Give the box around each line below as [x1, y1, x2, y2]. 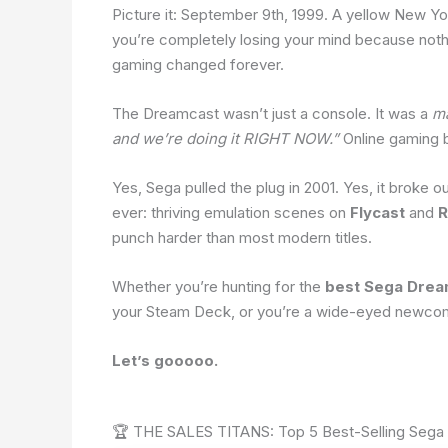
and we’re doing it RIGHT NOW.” [112, 128, 339, 148]
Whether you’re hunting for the [112, 276, 325, 296]
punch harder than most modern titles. [112, 227, 372, 247]
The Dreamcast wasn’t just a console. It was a [112, 103, 432, 123]
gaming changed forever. [112, 54, 284, 74]
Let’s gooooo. [112, 350, 218, 370]
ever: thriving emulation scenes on [112, 202, 350, 222]
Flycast [350, 202, 405, 222]
